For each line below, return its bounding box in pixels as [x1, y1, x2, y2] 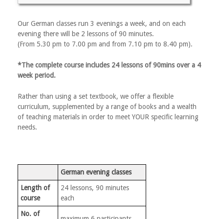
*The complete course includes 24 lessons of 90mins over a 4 [17, 61, 201, 69]
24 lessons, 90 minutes [60, 184, 129, 192]
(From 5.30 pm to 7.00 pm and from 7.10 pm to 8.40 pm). [17, 40, 193, 48]
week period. [17, 71, 56, 79]
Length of [20, 184, 50, 192]
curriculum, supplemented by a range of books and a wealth [17, 103, 197, 110]
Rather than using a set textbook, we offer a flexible [17, 92, 174, 100]
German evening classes [60, 168, 131, 176]
